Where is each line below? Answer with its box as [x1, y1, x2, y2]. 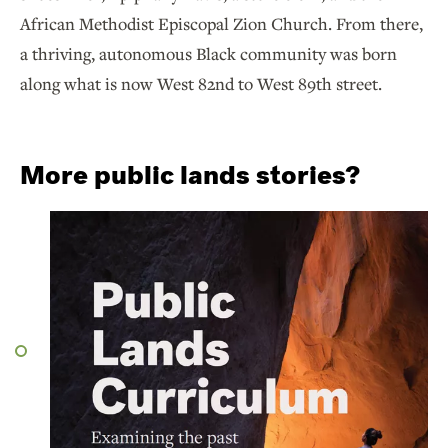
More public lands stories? [20, 157, 360, 194]
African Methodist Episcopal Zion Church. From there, [20, 12, 423, 36]
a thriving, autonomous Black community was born [20, 42, 397, 66]
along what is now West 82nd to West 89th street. [20, 72, 382, 96]
